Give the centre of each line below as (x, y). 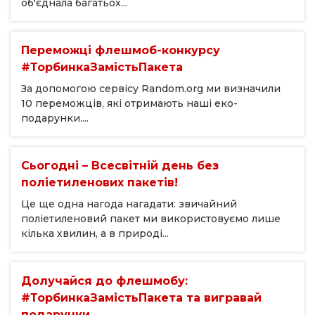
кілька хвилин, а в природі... (95, 234)
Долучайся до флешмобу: (104, 281)
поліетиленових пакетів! (99, 183)
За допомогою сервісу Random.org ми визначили (151, 89)
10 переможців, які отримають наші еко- (129, 104)
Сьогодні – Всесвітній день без (120, 166)
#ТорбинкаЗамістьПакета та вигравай (141, 298)
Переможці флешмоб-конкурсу (121, 51)
